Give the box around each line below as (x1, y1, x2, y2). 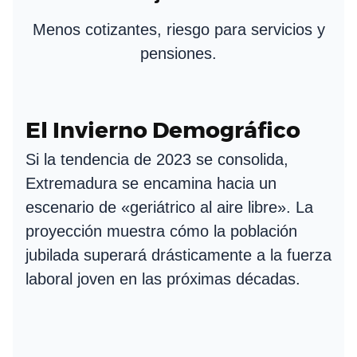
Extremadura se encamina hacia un (25, 174, 277, 192)
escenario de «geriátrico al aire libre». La (25, 198, 313, 216)
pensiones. (140, 44, 217, 62)
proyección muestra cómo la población (25, 222, 297, 240)
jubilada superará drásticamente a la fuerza (25, 245, 331, 264)
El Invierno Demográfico (25, 116, 300, 143)
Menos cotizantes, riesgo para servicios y (32, 20, 325, 38)
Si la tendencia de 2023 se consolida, (25, 150, 288, 168)
